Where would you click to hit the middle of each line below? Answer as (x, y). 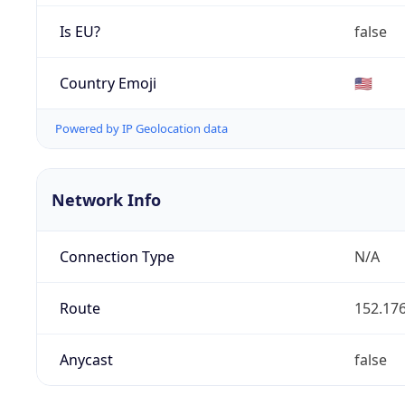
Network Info (106, 200)
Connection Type (117, 257)
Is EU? (80, 31)
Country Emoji (108, 83)
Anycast (86, 360)
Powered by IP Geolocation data (141, 129)
